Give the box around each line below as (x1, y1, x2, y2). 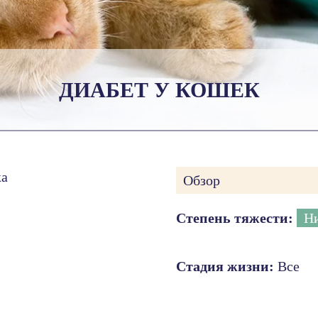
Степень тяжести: (176, 210, 294, 226)
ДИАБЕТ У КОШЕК (58, 78, 260, 102)
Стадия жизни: (176, 258, 275, 275)
